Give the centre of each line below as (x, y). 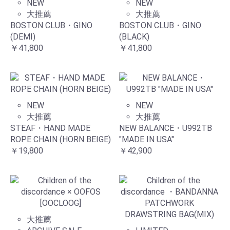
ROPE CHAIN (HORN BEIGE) (61, 139)
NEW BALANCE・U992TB (166, 128)
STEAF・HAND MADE (50, 128)
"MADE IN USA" (147, 139)
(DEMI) (23, 36)
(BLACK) (134, 36)
